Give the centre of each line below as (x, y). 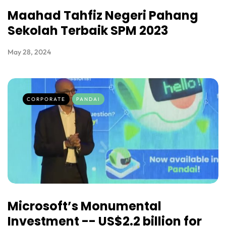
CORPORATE (46, 99)
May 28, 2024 (29, 52)
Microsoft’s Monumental (84, 206)
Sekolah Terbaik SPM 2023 (88, 31)
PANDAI (88, 99)
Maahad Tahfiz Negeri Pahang (103, 16)
